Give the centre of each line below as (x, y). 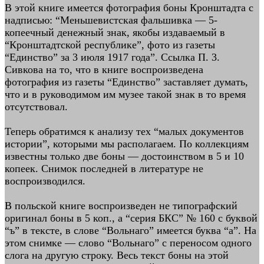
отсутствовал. (36, 107)
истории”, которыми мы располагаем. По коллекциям (127, 144)
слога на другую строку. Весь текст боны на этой (117, 255)
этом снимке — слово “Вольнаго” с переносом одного (128, 243)
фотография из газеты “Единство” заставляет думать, (126, 82)
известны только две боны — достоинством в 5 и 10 (124, 156)
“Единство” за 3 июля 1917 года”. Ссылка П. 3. (112, 57)
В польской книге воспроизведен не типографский (121, 206)
